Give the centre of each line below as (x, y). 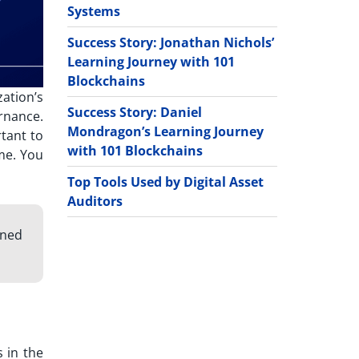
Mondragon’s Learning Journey (165, 131)
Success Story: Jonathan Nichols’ (170, 42)
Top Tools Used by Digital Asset (165, 182)
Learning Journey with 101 (151, 61)
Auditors (95, 201)
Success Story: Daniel (134, 112)
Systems (93, 11)
